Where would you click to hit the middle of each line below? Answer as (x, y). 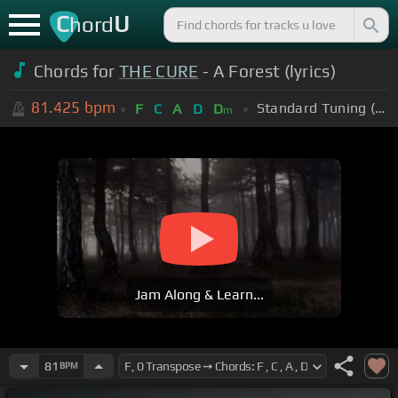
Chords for (76, 71)
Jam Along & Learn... (199, 295)
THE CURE (159, 71)
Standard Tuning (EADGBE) (380, 107)
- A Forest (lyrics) (267, 71)
